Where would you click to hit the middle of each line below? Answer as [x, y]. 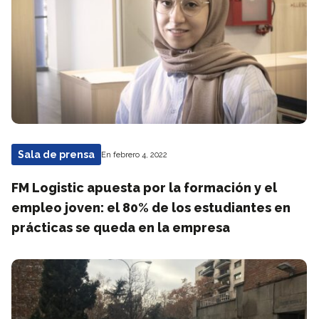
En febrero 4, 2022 [134, 155]
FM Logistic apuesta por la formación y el [144, 188]
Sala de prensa [56, 155]
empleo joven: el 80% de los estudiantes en [151, 208]
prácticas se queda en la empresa [121, 228]
